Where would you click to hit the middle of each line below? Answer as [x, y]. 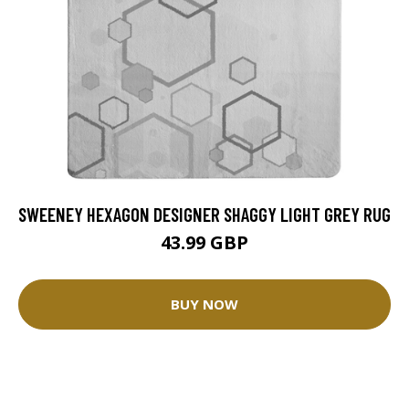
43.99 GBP [204, 242]
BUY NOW [204, 304]
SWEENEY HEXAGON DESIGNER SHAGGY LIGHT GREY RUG [204, 214]
